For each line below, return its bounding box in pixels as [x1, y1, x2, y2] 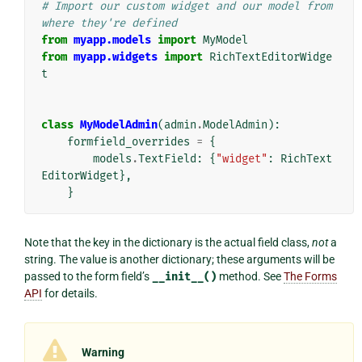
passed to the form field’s [23, 269, 152, 283]
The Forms [283, 269, 337, 283]
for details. [41, 286, 98, 300]
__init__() [151, 269, 217, 284]
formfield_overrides [66, 134, 190, 149]
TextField [137, 151, 196, 166]
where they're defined [40, 15, 177, 30]
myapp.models [73, 32, 151, 47]
